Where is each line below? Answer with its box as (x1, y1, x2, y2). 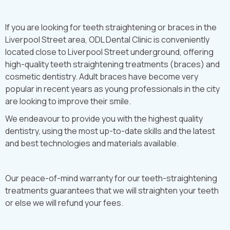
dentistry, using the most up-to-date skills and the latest (5, 125, 215, 137)
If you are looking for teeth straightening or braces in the (5, 22, 217, 33)
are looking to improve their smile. (5, 95, 131, 107)
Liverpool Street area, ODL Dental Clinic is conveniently (5, 34, 209, 45)
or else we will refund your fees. (5, 197, 123, 208)
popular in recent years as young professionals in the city (5, 83, 220, 94)
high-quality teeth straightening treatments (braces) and (5, 59, 220, 70)
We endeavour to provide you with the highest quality (5, 113, 203, 124)
